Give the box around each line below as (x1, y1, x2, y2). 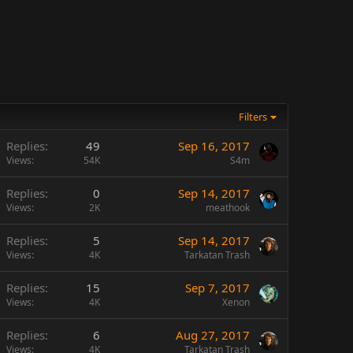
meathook (206, 201, 250, 214)
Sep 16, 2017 (178, 138, 250, 154)
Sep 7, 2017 (185, 280, 250, 295)
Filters (239, 110, 268, 124)
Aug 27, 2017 (176, 327, 250, 343)
